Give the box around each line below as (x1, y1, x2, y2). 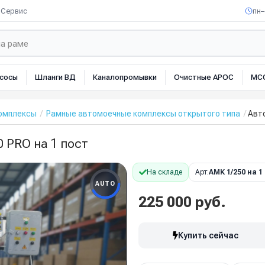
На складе (147, 168, 182, 176)
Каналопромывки (93, 73, 157, 82)
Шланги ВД (35, 73, 76, 82)
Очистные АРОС (174, 73, 234, 82)
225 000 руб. (138, 193, 226, 211)
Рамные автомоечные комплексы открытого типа (46, 109, 240, 118)
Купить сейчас (178, 231, 239, 240)
